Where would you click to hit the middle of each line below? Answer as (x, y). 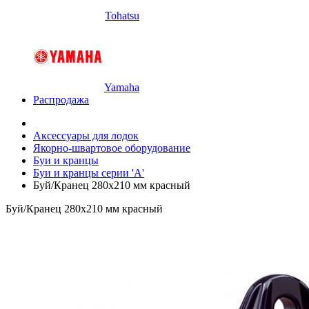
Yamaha (122, 87)
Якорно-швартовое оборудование (112, 148)
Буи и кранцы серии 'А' (89, 173)
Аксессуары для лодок (86, 136)
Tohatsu (122, 16)
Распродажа (61, 100)
